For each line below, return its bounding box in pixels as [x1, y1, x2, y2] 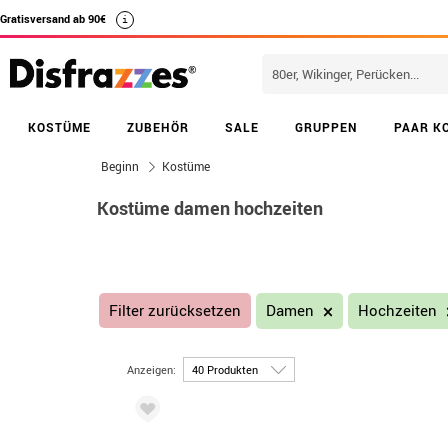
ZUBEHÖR [127, 119, 189, 135]
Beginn [101, 158, 139, 174]
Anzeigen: [127, 361, 179, 377]
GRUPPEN [295, 119, 358, 135]
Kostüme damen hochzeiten [97, 196, 323, 220]
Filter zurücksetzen [108, 300, 241, 320]
